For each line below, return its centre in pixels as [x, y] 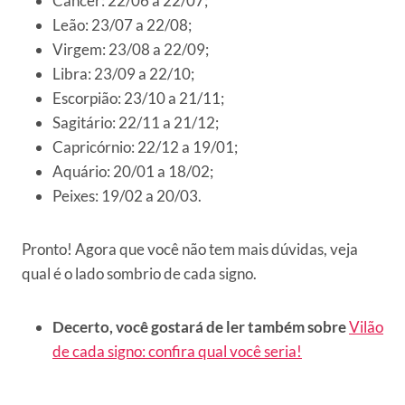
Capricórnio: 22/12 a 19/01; [145, 147]
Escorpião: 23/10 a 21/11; [138, 99]
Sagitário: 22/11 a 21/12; [136, 123]
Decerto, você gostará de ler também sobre [199, 327]
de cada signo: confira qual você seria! [177, 352]
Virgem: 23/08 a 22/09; [131, 50]
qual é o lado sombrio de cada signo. [139, 274]
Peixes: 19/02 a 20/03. [127, 196]
